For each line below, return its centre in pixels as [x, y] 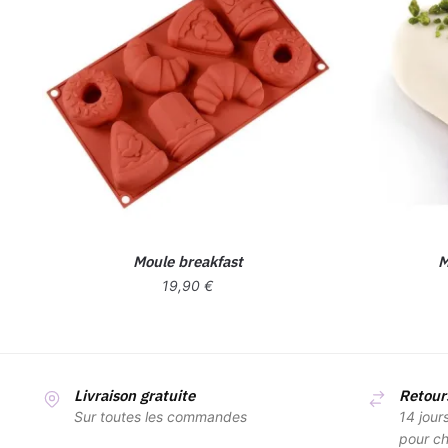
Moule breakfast [187, 262]
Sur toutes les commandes [160, 417]
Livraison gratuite [134, 396]
